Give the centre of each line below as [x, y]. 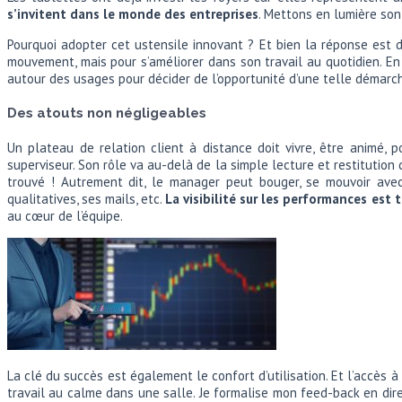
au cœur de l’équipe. [65, 215]
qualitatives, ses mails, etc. [87, 198]
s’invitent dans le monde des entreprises [133, 13]
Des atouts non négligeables [107, 113]
